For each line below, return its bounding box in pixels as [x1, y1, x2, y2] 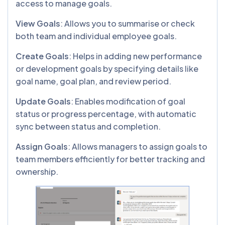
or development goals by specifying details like [16, 63, 198, 74]
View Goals [16, 18, 60, 29]
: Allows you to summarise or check [60, 18, 195, 29]
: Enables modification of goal [71, 96, 185, 107]
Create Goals [16, 51, 69, 62]
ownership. [16, 166, 58, 177]
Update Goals [16, 96, 71, 107]
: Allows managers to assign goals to [68, 141, 207, 152]
